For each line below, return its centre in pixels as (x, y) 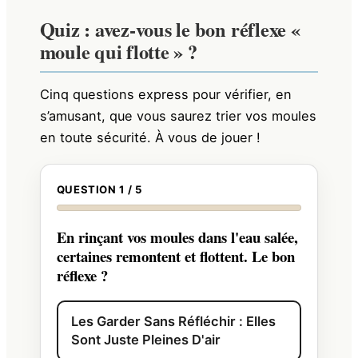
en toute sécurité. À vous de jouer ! (150, 137)
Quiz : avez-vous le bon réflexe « (170, 30)
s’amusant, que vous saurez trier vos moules (178, 115)
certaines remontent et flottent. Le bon (175, 256)
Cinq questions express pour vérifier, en (165, 94)
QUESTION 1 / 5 (99, 189)
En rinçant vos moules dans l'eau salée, (177, 237)
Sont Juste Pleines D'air (145, 340)
